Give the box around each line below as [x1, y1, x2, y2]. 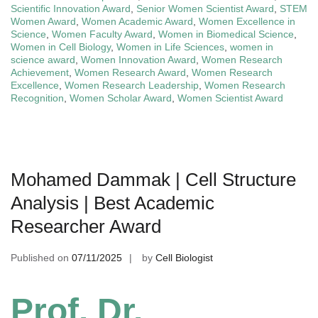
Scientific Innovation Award [11, 3, 131, 14]
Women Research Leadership [65, 79, 199, 91]
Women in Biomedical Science [158, 28, 294, 40]
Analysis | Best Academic [11, 192, 214, 214]
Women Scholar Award [70, 92, 172, 104]
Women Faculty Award [52, 28, 153, 40]
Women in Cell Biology [11, 41, 111, 53]
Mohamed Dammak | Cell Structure [11, 169, 296, 190]
